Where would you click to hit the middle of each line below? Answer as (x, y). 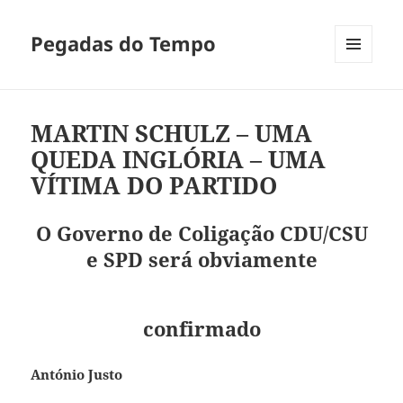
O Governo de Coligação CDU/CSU (201, 233)
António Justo (77, 375)
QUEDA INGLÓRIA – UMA (179, 160)
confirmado (201, 329)
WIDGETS (360, 101)
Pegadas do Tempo (124, 44)
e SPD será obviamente (201, 260)
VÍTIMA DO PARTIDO (154, 186)
